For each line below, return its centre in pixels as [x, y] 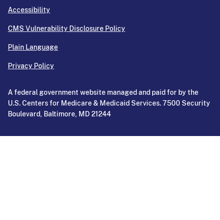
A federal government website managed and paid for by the [103, 93]
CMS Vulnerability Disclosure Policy [67, 29]
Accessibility [29, 10]
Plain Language [33, 47]
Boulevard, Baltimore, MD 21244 [59, 114]
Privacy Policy [31, 66]
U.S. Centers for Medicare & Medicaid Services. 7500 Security [109, 103]
